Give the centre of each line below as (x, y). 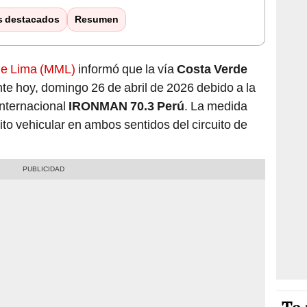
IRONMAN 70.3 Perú (126, 106)
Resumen (96, 20)
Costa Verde (212, 69)
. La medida (216, 106)
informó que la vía (126, 69)
